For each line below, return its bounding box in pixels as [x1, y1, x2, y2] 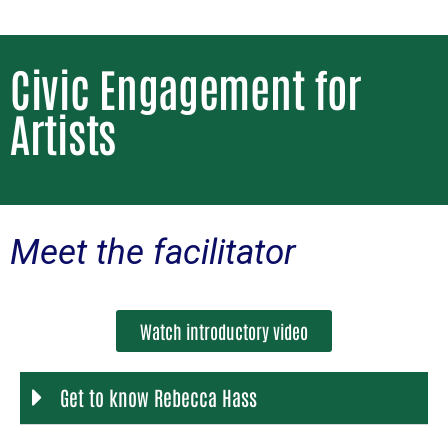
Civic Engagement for [10, 57, 363, 116]
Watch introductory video [140, 318, 308, 343]
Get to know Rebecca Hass [60, 383, 257, 410]
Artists [10, 102, 116, 161]
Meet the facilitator [10, 231, 296, 273]
